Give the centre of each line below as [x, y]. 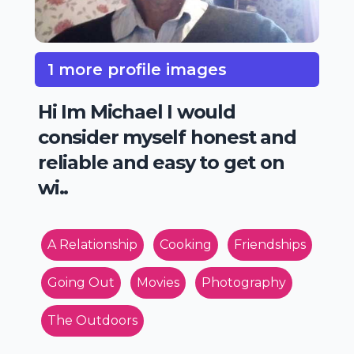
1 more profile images [137, 69]
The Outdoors [92, 320]
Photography [244, 282]
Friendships [270, 244]
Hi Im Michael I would [137, 111]
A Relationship [92, 244]
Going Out [81, 282]
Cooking [186, 244]
